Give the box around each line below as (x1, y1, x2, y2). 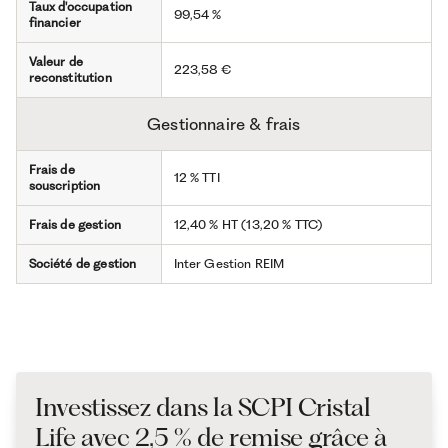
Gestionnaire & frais (147, 114, 301, 135)
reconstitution (28, 70, 112, 86)
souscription (28, 178, 101, 194)
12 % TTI (173, 170, 220, 186)
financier (28, 15, 81, 31)
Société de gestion (28, 256, 137, 272)
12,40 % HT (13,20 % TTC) (173, 217, 323, 233)
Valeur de (28, 54, 83, 70)
